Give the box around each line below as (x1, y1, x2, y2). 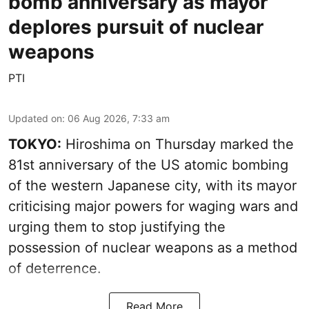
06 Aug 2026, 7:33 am (68, 112, 170, 124)
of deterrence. (8, 259, 101, 277)
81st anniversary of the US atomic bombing (8, 156, 288, 173)
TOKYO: (8, 135, 61, 152)
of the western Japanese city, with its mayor (8, 177, 297, 194)
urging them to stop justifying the (8, 218, 226, 235)
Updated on (8, 112, 62, 124)
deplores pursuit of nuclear (8, 14, 263, 39)
